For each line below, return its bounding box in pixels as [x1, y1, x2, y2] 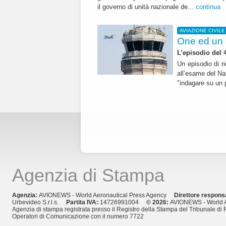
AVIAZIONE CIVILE [179, 28, 225, 33]
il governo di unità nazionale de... [97, 3, 196, 11]
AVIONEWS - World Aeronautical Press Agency [39, 191, 174, 199]
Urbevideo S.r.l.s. [12, 198, 66, 206]
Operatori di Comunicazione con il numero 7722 [12, 212, 144, 220]
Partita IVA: [66, 198, 100, 206]
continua [196, 3, 220, 11]
